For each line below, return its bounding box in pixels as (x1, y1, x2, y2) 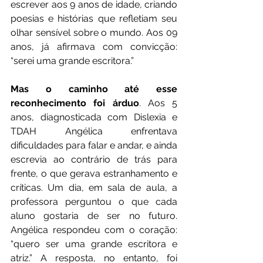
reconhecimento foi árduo (11, 97, 139, 109)
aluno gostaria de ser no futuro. (11, 210, 177, 222)
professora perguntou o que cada (11, 196, 177, 208)
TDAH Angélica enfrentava (11, 126, 177, 137)
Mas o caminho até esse (11, 83, 177, 95)
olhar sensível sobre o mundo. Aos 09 (11, 27, 177, 39)
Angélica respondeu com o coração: (11, 224, 177, 236)
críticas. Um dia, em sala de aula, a (11, 182, 177, 194)
